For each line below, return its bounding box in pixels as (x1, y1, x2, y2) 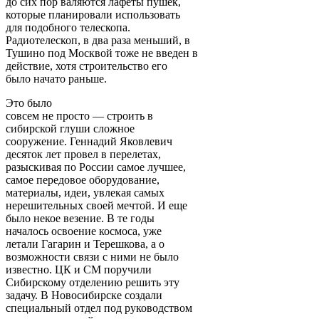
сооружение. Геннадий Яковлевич (6, 135, 172, 147)
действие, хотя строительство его (6, 59, 167, 72)
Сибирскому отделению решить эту (6, 276, 179, 288)
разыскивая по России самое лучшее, (6, 160, 186, 173)
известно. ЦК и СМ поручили (6, 263, 152, 276)
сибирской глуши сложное (6, 122, 135, 135)
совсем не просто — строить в (6, 109, 153, 122)
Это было (6, 96, 52, 109)
